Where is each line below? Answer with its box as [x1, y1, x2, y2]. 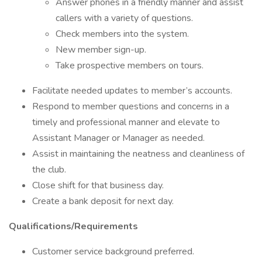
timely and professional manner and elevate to [32, 116, 220, 129]
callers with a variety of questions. [56, 12, 193, 25]
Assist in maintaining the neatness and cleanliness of [32, 147, 244, 160]
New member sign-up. [56, 43, 146, 56]
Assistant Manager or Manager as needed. [32, 132, 205, 144]
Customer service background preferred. [32, 245, 194, 258]
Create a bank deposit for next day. [32, 195, 174, 208]
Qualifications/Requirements [9, 220, 138, 233]
